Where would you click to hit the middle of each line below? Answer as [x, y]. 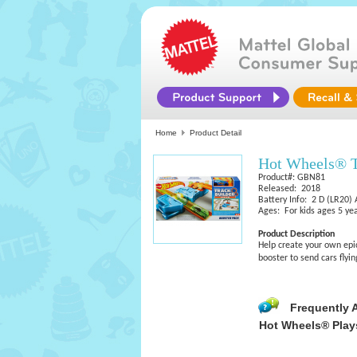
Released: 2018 [289, 189]
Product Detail [216, 133]
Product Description [296, 234]
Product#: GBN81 [292, 178]
